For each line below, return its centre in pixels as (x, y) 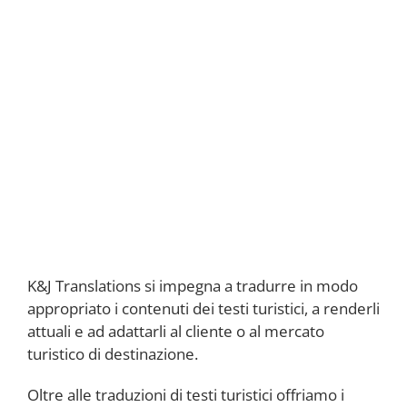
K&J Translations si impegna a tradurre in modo (193, 285)
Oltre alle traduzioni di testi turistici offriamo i (186, 394)
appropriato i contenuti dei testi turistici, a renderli (203, 308)
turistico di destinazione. (113, 353)
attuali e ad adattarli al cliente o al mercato (176, 331)
